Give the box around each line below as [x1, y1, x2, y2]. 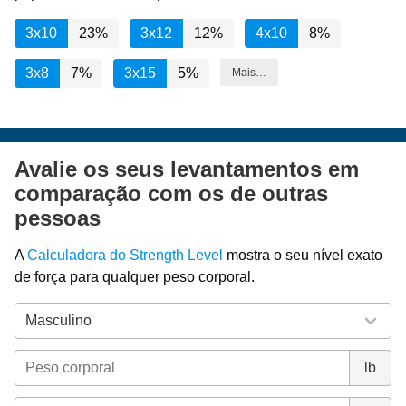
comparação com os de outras [14, 180, 328, 206]
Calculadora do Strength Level [27, 246, 223, 263]
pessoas [14, 205, 101, 230]
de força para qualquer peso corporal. [14, 268, 255, 285]
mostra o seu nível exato [223, 246, 382, 263]
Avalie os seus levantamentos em [14, 156, 359, 181]
